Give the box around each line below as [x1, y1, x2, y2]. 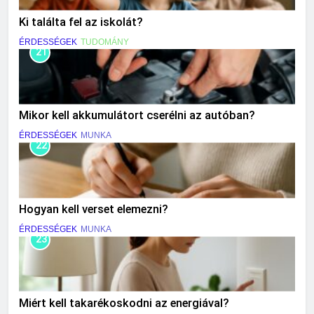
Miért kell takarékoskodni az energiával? [19, 296, 229, 310]
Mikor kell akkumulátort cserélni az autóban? [19, 109, 255, 123]
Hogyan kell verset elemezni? [19, 203, 168, 217]
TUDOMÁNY [81, 36, 129, 47]
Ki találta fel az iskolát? [19, 15, 143, 29]
